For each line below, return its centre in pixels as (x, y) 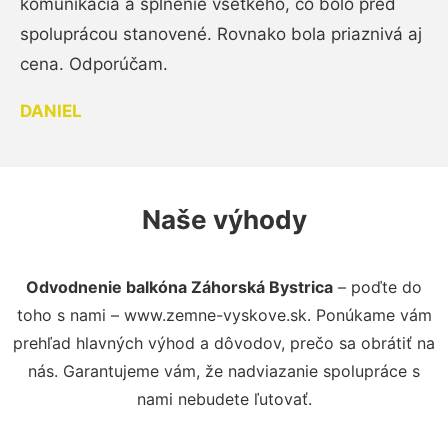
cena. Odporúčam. (94, 64)
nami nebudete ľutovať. (224, 399)
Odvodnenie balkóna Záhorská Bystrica (179, 287)
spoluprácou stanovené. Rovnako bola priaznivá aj (221, 34)
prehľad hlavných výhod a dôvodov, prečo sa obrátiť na (224, 343)
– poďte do (377, 287)
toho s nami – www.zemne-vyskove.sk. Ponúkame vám (224, 315)
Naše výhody (224, 220)
